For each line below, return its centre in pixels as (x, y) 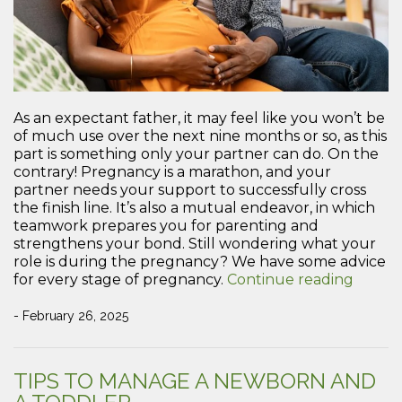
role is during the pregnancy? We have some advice (200, 261)
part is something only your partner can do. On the (196, 153)
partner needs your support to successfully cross (190, 189)
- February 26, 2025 (71, 315)
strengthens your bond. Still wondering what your (195, 243)
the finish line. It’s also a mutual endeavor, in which (194, 207)
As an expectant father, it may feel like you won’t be (199, 118)
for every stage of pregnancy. (120, 279)
